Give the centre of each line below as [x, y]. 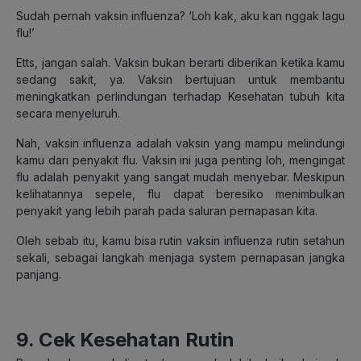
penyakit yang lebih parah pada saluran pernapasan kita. [167, 210]
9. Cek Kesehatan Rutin [125, 339]
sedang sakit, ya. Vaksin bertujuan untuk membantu [180, 79]
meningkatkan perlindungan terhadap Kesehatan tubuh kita [180, 96]
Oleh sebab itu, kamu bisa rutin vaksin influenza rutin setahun [180, 240]
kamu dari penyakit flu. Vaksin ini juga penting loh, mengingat [180, 160]
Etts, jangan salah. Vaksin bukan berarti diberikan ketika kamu [180, 62]
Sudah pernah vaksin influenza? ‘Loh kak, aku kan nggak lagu [180, 15]
